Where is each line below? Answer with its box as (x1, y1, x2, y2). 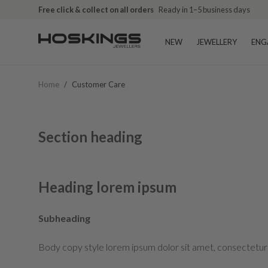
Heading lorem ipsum (38, 178, 176, 196)
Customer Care (72, 80, 125, 89)
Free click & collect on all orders (38, 5, 154, 14)
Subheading (38, 212, 90, 224)
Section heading (38, 128, 142, 145)
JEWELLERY (197, 37, 237, 47)
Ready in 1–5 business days (159, 5, 250, 14)
